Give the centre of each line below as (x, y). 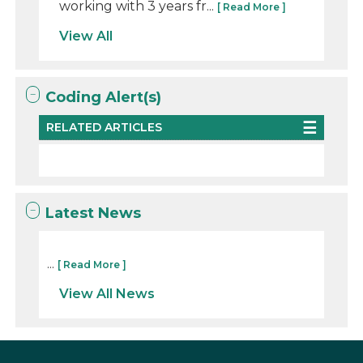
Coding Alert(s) (104, 97)
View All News (107, 293)
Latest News (94, 213)
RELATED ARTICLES (105, 127)
